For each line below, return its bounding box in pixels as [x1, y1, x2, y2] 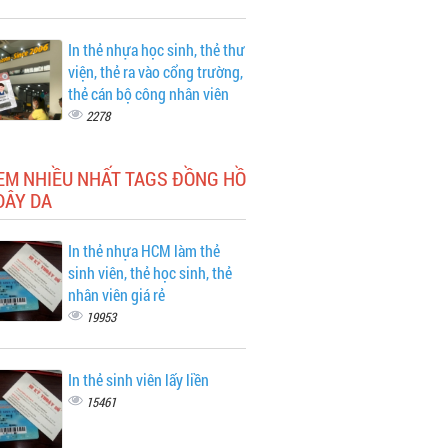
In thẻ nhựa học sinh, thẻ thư [67, 39, 245, 60]
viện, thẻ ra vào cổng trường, [67, 61, 243, 82]
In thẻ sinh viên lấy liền [67, 369, 209, 390]
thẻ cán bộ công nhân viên [67, 83, 229, 104]
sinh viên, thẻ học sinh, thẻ [67, 262, 232, 283]
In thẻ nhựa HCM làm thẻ [67, 240, 220, 261]
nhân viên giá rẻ [67, 284, 165, 305]
